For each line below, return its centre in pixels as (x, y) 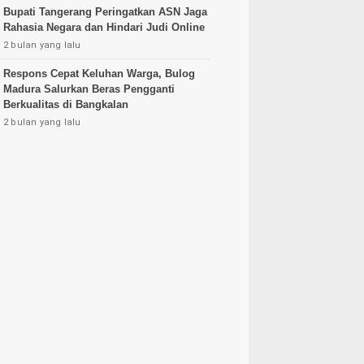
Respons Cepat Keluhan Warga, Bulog (99, 74)
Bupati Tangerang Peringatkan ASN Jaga (105, 12)
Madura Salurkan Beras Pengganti (89, 89)
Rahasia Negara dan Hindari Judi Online (104, 27)
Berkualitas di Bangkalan (66, 104)
